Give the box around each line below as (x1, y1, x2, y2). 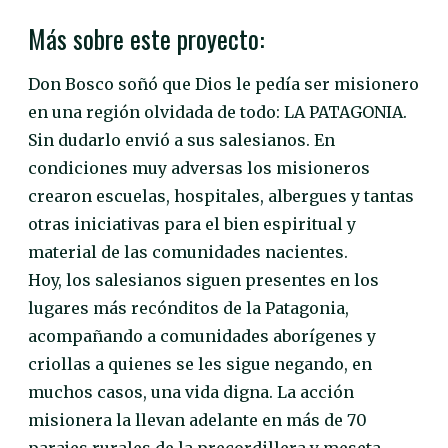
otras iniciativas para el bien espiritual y (28, 214, 356, 235)
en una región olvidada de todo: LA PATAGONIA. (28, 102, 407, 123)
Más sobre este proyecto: (28, 19, 265, 59)
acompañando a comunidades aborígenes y (28, 326, 376, 347)
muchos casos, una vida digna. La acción (28, 382, 354, 403)
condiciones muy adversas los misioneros (28, 158, 370, 179)
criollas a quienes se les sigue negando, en (28, 354, 372, 375)
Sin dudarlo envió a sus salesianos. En (28, 130, 335, 151)
